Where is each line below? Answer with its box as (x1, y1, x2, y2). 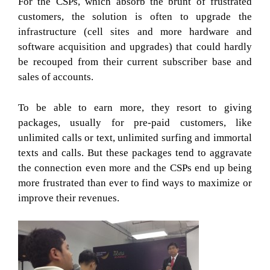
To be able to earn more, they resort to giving (18, 101, 252, 113)
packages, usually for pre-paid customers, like (18, 116, 252, 128)
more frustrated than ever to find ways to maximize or (18, 177, 252, 189)
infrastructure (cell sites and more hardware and (18, 26, 252, 37)
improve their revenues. (18, 192, 119, 204)
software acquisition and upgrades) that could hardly (18, 41, 252, 52)
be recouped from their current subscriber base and (18, 56, 252, 67)
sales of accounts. (18, 71, 93, 83)
